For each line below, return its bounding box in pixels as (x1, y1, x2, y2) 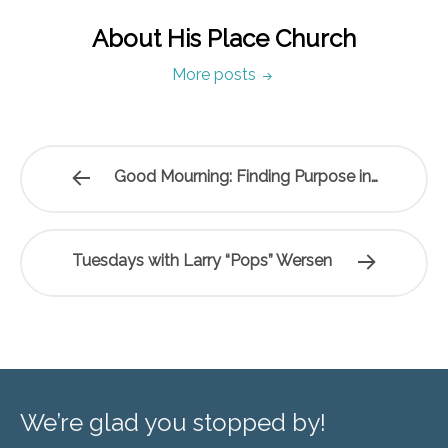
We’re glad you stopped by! (20, 408, 326, 437)
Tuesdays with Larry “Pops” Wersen (71, 251, 332, 270)
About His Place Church (92, 24, 356, 53)
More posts (172, 65, 260, 84)
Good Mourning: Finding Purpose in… (113, 167, 378, 186)
